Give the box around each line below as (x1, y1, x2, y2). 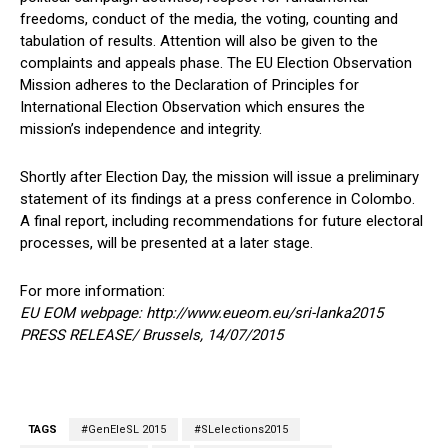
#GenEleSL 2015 (81, 423, 166, 437)
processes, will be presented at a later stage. (20, 234, 313, 253)
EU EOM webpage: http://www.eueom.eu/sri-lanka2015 (20, 304, 383, 323)
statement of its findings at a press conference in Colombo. (20, 190, 415, 209)
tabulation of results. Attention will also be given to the (20, 32, 378, 51)
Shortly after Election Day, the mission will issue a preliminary (20, 168, 419, 187)
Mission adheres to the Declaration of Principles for (20, 76, 359, 95)
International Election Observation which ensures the (20, 98, 365, 117)
